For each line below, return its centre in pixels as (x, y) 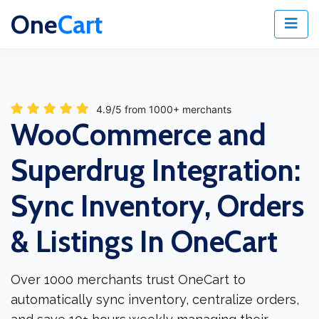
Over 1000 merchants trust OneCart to (128, 280)
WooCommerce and (138, 135)
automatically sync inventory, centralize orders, (155, 300)
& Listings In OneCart (144, 242)
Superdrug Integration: (156, 171)
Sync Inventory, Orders (157, 206)
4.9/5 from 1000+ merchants (164, 110)
